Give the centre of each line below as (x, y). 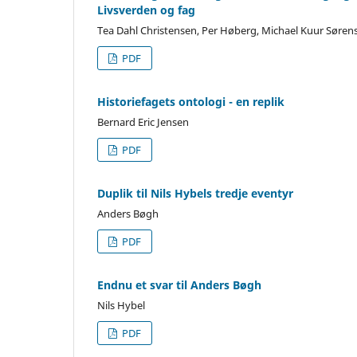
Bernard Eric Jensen (143, 122)
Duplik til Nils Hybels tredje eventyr (195, 193)
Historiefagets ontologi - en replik (191, 101)
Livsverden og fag (146, 10)
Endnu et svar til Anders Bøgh (179, 284)
